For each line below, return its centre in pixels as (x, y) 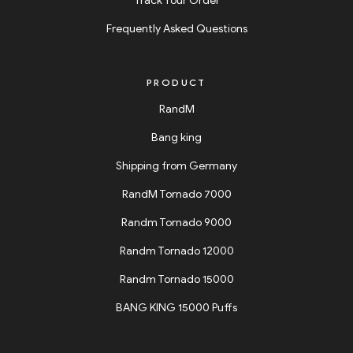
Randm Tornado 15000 (176, 280)
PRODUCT (176, 83)
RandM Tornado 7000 (176, 195)
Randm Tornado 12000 (176, 251)
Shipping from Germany (176, 166)
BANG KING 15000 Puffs (176, 308)
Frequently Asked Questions (176, 29)
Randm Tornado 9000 (176, 223)
